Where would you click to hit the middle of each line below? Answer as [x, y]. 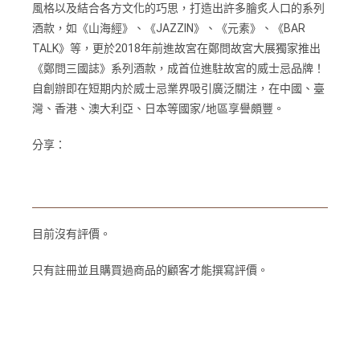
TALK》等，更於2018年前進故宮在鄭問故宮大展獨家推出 [176, 48]
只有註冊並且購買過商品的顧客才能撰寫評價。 [150, 270]
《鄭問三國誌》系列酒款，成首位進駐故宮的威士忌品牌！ [178, 68]
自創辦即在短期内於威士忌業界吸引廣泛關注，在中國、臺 [178, 88]
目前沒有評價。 [72, 233]
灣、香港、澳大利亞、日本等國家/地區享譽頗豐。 [158, 108]
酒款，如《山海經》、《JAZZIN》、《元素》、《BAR [169, 28]
